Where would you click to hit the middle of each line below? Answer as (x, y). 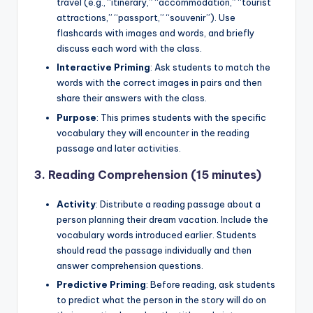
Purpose (77, 117)
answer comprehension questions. (130, 265)
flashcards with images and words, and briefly (155, 33)
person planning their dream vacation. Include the (162, 219)
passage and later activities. (119, 148)
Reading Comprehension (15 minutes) (155, 174)
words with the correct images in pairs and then (159, 83)
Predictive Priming (101, 284)
